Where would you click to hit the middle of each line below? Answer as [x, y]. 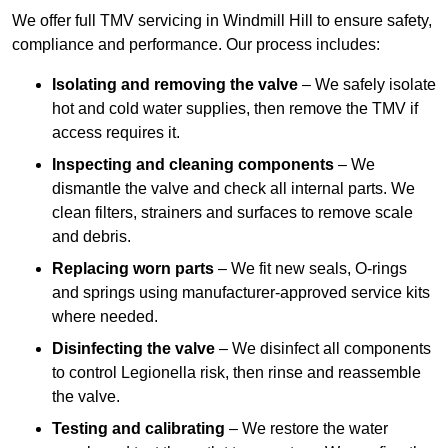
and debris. [91, 237]
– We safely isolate [367, 85]
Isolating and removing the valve [175, 85]
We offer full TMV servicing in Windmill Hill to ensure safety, [222, 21]
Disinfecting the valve [133, 349]
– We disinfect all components [323, 349]
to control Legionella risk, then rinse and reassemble [236, 373]
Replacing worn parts [133, 269]
